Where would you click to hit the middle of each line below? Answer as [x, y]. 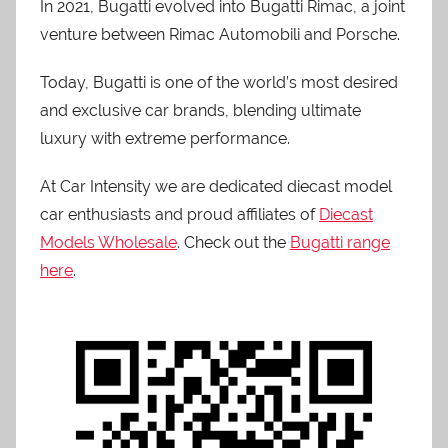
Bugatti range [340, 243]
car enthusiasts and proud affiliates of [179, 215]
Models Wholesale [108, 243]
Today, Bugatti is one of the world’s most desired [219, 83]
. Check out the [233, 243]
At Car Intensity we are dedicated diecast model [216, 187]
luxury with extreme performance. [165, 139]
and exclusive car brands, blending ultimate [200, 111]
